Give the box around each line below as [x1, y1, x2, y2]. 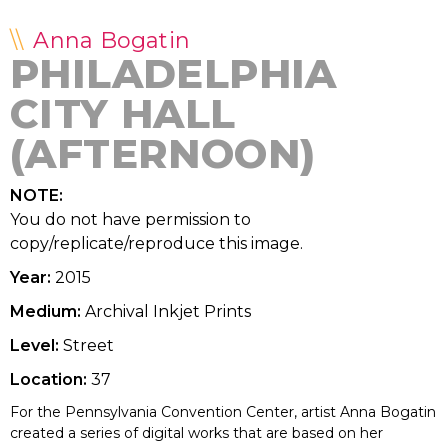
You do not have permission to [10, 209, 251, 229]
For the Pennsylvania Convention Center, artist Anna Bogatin [10, 402, 436, 421]
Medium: [10, 301, 81, 321]
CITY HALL [10, 88, 236, 138]
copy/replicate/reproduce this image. [10, 233, 303, 253]
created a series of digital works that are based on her [10, 423, 383, 442]
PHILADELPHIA [10, 48, 337, 98]
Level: [10, 335, 59, 355]
